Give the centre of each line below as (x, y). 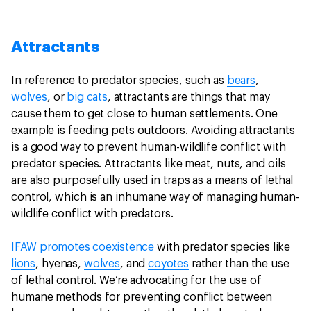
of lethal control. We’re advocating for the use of (136, 280)
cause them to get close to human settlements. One (145, 114)
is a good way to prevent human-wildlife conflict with (149, 147)
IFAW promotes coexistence (83, 247)
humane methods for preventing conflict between (142, 297)
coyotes (168, 264)
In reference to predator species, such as (119, 81)
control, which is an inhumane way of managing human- (155, 197)
